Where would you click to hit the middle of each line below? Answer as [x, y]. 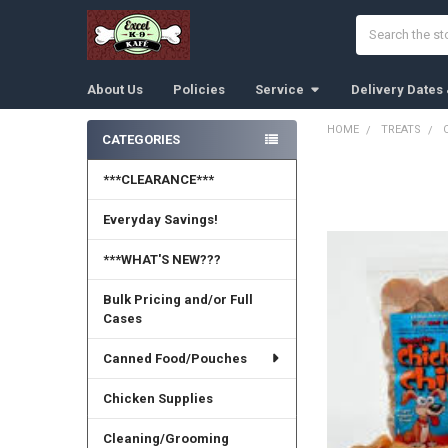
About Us [114, 89]
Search [376, 24]
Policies [198, 89]
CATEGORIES [140, 139]
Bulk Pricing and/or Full [177, 299]
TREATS [400, 129]
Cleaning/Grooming [165, 438]
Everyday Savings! [160, 219]
